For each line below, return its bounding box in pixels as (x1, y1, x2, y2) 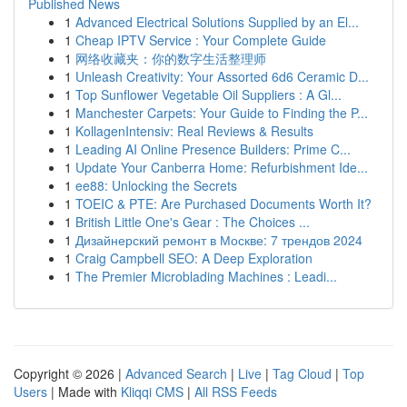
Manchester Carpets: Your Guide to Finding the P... (75, 104, 368, 122)
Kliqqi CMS (121, 382, 184, 401)
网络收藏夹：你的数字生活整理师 (75, 49, 266, 67)
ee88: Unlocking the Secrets (75, 176, 237, 194)
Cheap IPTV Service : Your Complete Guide (75, 31, 326, 49)
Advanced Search (125, 364, 227, 382)
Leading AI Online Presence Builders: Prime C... (75, 140, 351, 158)
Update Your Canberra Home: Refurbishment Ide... (75, 158, 368, 176)
